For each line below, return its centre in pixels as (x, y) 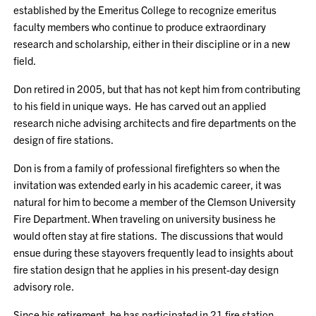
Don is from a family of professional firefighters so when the (147, 168)
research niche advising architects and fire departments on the (155, 122)
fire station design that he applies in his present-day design (146, 269)
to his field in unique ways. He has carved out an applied (140, 105)
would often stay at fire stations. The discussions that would (148, 235)
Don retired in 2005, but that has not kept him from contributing (157, 89)
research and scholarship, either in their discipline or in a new (152, 43)
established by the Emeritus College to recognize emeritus (145, 10)
